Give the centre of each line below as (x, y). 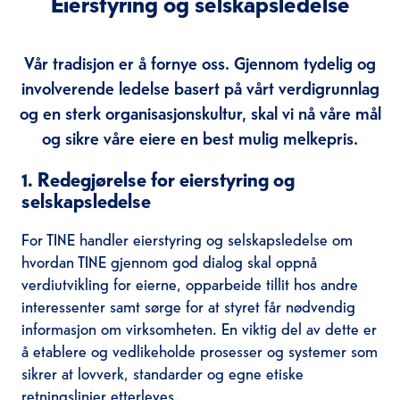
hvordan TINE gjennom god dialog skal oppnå (169, 261)
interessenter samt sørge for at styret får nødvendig (188, 305)
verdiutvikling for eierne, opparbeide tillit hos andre (189, 283)
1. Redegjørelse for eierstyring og (158, 179)
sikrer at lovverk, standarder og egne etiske (162, 372)
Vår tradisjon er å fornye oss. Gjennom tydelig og (200, 62)
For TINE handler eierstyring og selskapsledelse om (187, 238)
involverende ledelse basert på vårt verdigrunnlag (200, 87)
